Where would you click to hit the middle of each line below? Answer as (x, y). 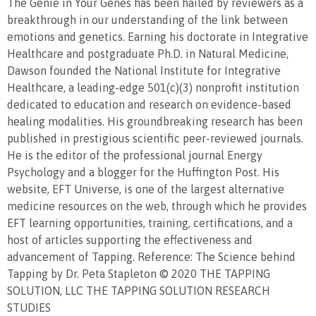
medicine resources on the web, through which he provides (157, 206)
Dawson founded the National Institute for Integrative (144, 70)
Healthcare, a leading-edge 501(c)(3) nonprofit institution (153, 87)
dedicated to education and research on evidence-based (149, 104)
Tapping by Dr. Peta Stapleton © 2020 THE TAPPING (139, 273)
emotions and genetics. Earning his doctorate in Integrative (158, 36)
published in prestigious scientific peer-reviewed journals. (155, 138)
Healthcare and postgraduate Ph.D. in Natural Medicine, (148, 53)
